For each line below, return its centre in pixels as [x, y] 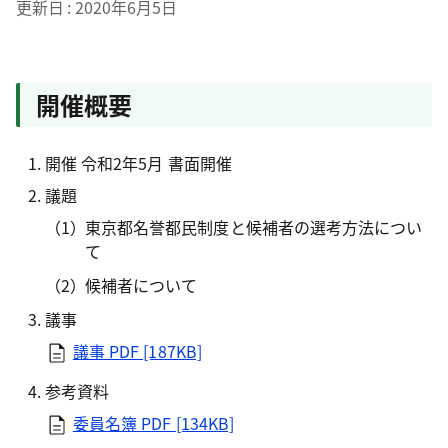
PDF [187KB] [155, 351]
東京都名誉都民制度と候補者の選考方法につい [253, 227]
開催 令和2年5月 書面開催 [138, 163]
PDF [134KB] [188, 423]
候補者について [141, 285]
